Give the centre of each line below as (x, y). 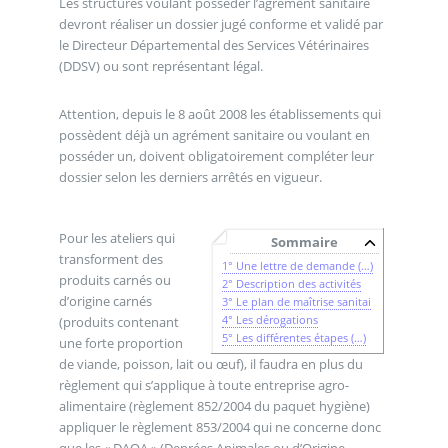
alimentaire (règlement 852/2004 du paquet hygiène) (93, 405)
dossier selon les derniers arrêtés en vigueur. (190, 176)
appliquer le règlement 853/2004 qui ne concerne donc (219, 426)
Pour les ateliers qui (116, 237)
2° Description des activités (292, 284)
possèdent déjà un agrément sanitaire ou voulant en (214, 134)
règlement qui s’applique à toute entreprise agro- (203, 384)
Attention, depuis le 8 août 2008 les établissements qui (219, 113)
